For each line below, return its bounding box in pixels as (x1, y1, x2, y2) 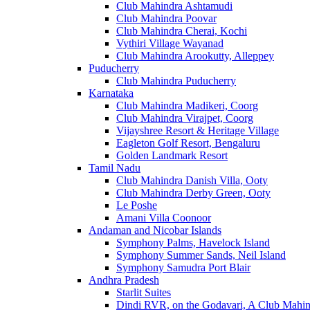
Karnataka (89, 87, 134, 100)
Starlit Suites (116, 286, 171, 299)
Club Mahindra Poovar (116, 12, 217, 25)
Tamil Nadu (89, 162, 140, 174)
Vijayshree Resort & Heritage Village (116, 125, 279, 137)
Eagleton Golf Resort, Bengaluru (116, 137, 260, 149)
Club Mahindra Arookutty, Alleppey (116, 50, 274, 62)
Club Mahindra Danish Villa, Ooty (116, 174, 268, 187)
